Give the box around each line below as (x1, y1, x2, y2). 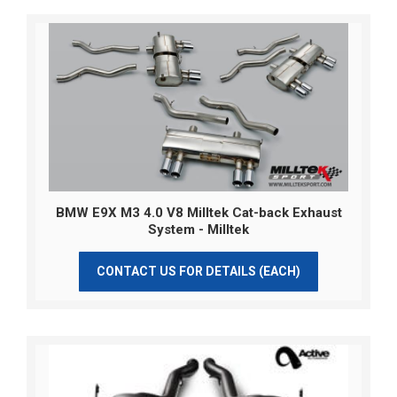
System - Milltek (148, 222, 249, 238)
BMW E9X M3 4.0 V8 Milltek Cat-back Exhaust (55, 205, 342, 222)
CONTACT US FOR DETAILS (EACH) (96, 264, 300, 279)
